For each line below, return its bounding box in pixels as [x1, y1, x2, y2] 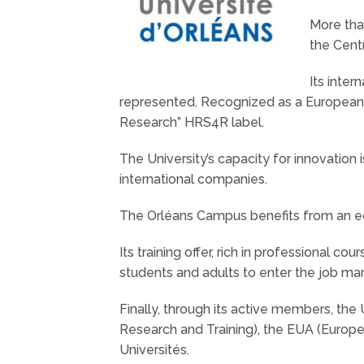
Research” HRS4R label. [119, 114, 264, 130]
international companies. [119, 171, 267, 187]
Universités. [119, 341, 189, 357]
